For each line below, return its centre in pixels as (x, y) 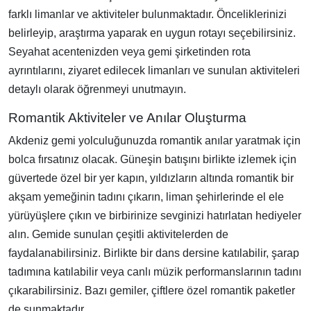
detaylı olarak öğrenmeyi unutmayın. (97, 89)
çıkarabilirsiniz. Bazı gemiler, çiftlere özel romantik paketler (152, 291)
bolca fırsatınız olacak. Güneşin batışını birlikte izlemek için (152, 159)
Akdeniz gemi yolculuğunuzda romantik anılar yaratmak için (154, 141)
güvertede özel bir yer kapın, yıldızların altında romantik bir (151, 178)
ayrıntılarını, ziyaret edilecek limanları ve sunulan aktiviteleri (154, 70)
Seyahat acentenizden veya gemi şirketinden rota (129, 52)
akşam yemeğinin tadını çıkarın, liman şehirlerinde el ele (146, 197)
